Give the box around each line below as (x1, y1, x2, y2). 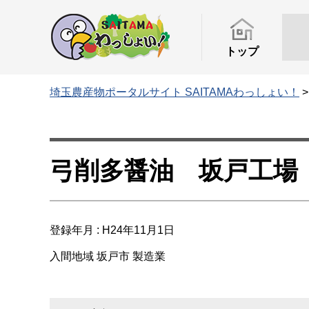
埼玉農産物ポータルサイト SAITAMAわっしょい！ (50, 86, 299, 98)
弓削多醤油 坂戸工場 (50, 157, 298, 185)
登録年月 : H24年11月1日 (50, 223, 175, 236)
